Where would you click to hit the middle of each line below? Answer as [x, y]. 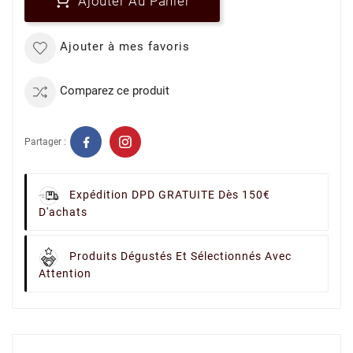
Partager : [45, 142]
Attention [65, 273]
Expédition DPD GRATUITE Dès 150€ [170, 195]
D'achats [63, 212]
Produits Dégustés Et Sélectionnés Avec [180, 256]
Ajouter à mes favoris [125, 46]
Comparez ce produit [115, 91]
